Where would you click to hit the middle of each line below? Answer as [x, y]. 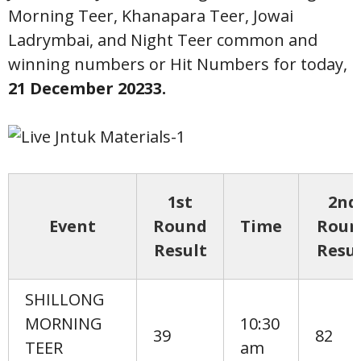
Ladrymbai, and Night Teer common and [163, 40]
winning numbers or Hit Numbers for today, [178, 64]
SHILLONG [65, 299]
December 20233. [98, 88]
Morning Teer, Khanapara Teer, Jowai [151, 16]
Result [180, 250]
